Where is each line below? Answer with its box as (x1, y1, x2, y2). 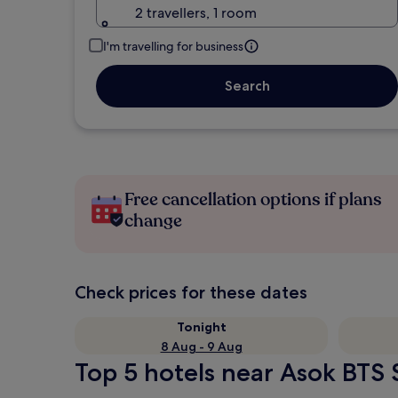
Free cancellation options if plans (124, 187, 382, 211)
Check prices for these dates (75, 282, 307, 303)
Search (224, 77, 270, 94)
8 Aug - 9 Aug (160, 338, 243, 354)
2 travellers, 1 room (135, 4, 257, 22)
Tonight (176, 319, 227, 335)
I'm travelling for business (103, 38, 243, 54)
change (124, 209, 182, 233)
